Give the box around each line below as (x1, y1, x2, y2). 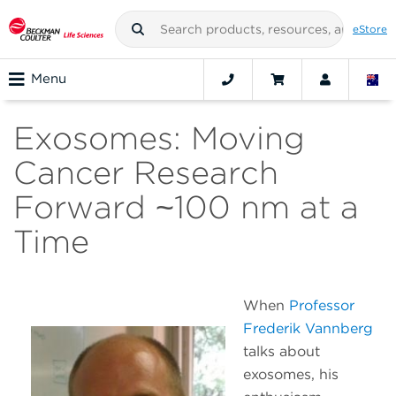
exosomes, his (243, 366, 339, 384)
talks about (243, 343, 320, 361)
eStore (353, 22, 387, 35)
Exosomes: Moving (13, 118, 305, 158)
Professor (289, 297, 354, 315)
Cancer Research (13, 153, 278, 193)
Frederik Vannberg (243, 320, 373, 338)
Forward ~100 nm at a (13, 187, 359, 227)
